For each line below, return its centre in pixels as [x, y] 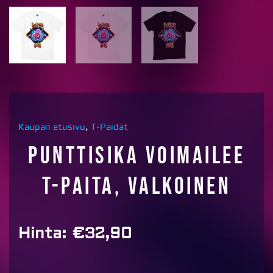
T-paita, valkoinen [136, 186]
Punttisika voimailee [136, 156]
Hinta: [42, 234]
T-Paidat [109, 127]
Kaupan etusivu [52, 127]
